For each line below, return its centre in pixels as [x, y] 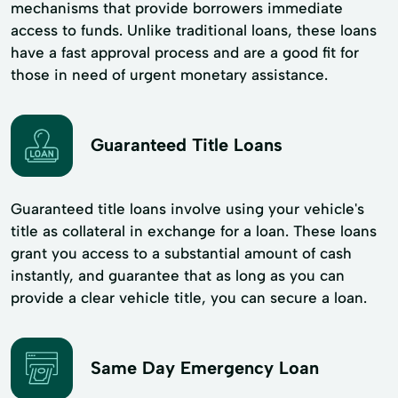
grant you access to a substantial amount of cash [181, 253]
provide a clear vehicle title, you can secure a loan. [189, 297]
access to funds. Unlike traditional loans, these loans [194, 30]
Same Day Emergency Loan [205, 368]
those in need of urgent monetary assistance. [169, 74]
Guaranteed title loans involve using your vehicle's [187, 208]
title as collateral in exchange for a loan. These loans [194, 231]
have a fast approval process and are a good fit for [185, 52]
